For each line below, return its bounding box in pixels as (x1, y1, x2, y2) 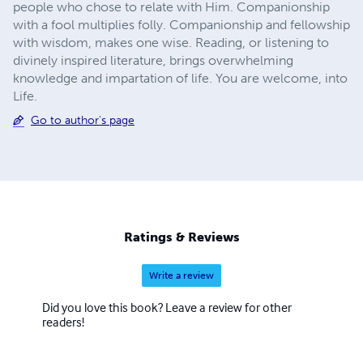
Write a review (149, 270, 214, 282)
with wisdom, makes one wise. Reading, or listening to (13, 34, 329, 50)
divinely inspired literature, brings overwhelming (13, 52, 293, 68)
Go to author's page (31, 113, 135, 127)
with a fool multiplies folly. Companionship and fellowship (13, 16, 350, 32)
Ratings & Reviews (123, 229, 240, 246)
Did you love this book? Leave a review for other (42, 299, 292, 316)
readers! (42, 314, 84, 331)
